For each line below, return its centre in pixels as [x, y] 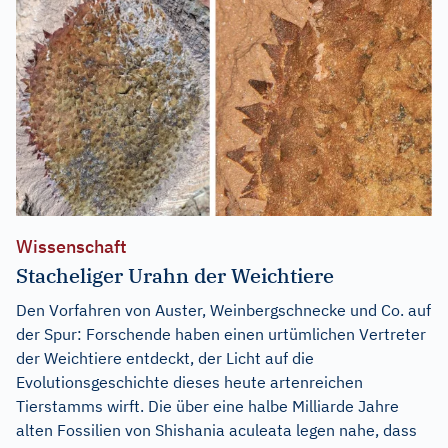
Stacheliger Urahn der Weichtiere [175, 275]
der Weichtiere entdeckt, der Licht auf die [165, 357]
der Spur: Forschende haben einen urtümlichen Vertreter [221, 333]
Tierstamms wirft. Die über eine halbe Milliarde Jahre [207, 405]
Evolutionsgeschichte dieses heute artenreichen [189, 381]
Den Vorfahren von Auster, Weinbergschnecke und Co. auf [223, 309]
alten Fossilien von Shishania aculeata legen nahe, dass [216, 429]
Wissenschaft [71, 246]
